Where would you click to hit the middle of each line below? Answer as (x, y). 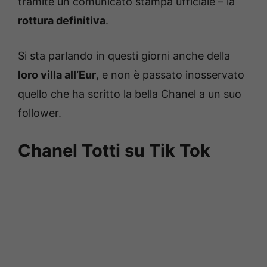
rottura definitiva (62, 20)
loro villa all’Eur (57, 74)
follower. (40, 113)
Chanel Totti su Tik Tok (114, 150)
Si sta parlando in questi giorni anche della (124, 55)
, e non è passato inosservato (170, 74)
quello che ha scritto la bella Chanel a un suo (130, 94)
